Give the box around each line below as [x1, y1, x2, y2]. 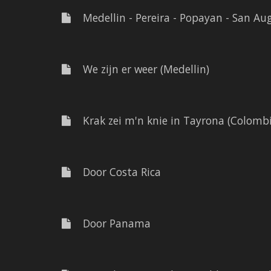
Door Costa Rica [71, 165, 161, 179]
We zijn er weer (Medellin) [71, 62, 209, 76]
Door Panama [71, 216, 151, 230]
